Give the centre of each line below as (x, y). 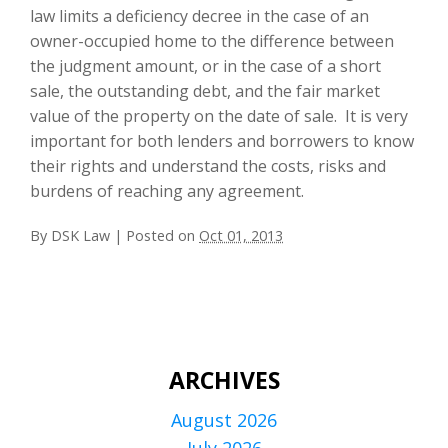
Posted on (162, 235)
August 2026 (224, 419)
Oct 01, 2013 (241, 235)
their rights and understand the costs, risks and (208, 165)
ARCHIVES (224, 379)
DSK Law (82, 235)
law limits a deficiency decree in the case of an (199, 15)
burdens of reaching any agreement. (167, 190)
